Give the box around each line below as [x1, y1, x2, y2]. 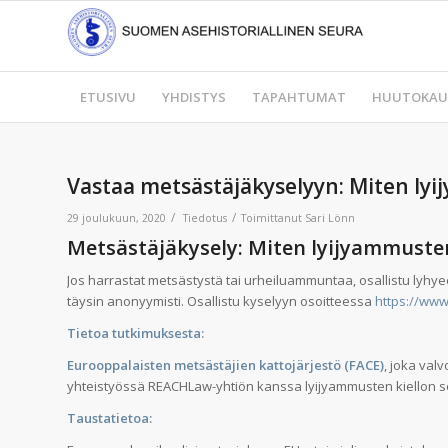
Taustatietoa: [67, 409, 152, 428]
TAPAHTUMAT [252, 88, 346, 106]
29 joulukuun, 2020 [67, 211, 166, 225]
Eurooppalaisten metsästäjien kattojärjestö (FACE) [67, 356, 384, 375]
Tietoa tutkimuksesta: [67, 324, 204, 343]
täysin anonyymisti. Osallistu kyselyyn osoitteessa [67, 292, 375, 311]
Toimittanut [241, 211, 305, 225]
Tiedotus [183, 211, 227, 225]
